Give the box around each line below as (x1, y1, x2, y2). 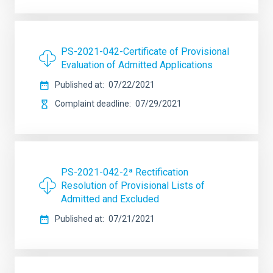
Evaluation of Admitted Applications (61, 59, 213, 71)
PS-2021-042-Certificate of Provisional (61, 46, 229, 57)
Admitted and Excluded (61, 193, 159, 205)
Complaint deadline (55, 99, 129, 108)
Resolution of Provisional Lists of (61, 180, 205, 191)
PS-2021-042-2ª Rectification (61, 166, 188, 178)
